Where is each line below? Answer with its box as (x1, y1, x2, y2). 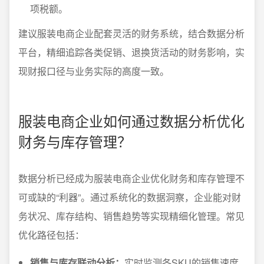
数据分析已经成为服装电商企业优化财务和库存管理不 (18, 171, 245, 186)
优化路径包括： (18, 228, 84, 242)
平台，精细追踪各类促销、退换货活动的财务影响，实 (18, 45, 245, 60)
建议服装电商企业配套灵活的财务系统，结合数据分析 (18, 27, 245, 41)
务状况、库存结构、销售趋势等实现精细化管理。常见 (18, 209, 245, 223)
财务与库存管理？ (18, 131, 131, 152)
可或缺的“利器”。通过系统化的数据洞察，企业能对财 (18, 190, 241, 204)
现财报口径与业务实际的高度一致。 (18, 64, 169, 78)
